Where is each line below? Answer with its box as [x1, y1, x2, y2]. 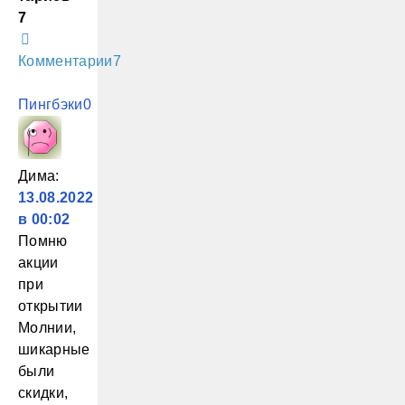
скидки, [18, 385, 69, 400]
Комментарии [18, 53, 113, 69]
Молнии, [18, 320, 77, 335]
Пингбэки [18, 97, 83, 112]
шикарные [18, 342, 90, 357]
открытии [18, 298, 83, 314]
